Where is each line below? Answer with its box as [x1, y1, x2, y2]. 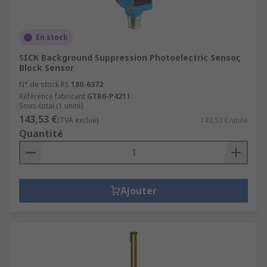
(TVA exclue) [57, 115, 98, 125]
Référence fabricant [19, 91, 85, 101]
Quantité [19, 127, 63, 140]
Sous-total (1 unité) [19, 101, 83, 111]
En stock [36, 32, 68, 42]
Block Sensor [19, 62, 74, 73]
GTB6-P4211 [87, 91, 131, 101]
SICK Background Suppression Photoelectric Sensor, [19, 52, 241, 63]
